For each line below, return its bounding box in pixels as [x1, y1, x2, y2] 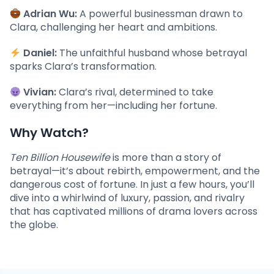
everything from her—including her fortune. [10, 98, 217, 113]
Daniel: [21, 46, 57, 61]
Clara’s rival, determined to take [56, 85, 214, 100]
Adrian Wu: [21, 7, 78, 21]
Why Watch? [10, 124, 89, 142]
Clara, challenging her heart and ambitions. [10, 20, 217, 35]
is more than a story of [110, 150, 221, 165]
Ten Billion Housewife [10, 150, 110, 165]
